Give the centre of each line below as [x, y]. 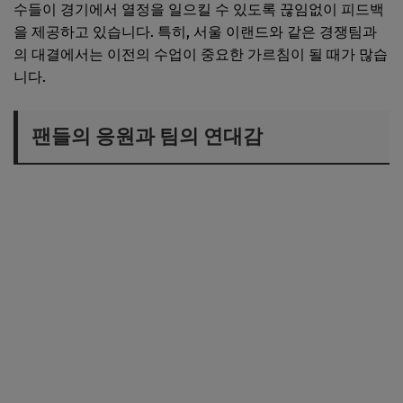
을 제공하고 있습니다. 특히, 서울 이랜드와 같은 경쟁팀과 [195, 31]
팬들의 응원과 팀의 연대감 [147, 136]
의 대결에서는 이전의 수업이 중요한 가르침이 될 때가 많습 [201, 54]
